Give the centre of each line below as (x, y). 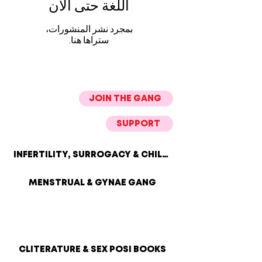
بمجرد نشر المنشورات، (89, 29)
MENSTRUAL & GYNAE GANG (92, 183)
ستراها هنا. (89, 40)
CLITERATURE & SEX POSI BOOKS (92, 250)
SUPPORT (138, 124)
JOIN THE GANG (125, 99)
